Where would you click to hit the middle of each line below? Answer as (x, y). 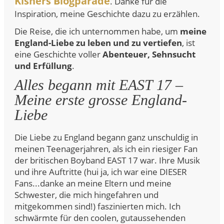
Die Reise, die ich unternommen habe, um (97, 31)
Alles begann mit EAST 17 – (99, 85)
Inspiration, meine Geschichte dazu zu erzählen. (107, 14)
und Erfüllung (43, 66)
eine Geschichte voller (58, 54)
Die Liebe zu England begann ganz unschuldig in (106, 137)
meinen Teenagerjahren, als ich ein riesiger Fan (106, 149)
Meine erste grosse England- (101, 100)
